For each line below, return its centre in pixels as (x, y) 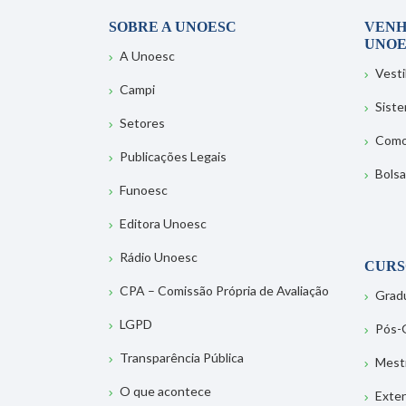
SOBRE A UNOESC (173, 27)
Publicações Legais (173, 156)
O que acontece (165, 391)
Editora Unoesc (163, 223)
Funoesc (144, 190)
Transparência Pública (182, 358)
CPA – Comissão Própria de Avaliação (224, 290)
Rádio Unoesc (159, 257)
